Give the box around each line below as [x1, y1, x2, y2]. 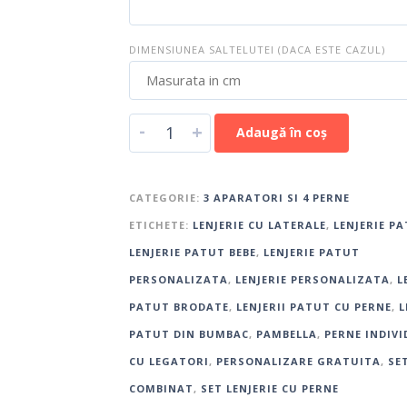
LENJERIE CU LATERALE [192, 217, 326, 232]
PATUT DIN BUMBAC [128, 326, 249, 341]
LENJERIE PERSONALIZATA [234, 272, 390, 286]
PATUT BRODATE [128, 299, 229, 313]
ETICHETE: [128, 217, 193, 232]
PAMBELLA [255, 326, 317, 341]
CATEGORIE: [128, 190, 203, 204]
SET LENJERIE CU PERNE [200, 381, 339, 395]
